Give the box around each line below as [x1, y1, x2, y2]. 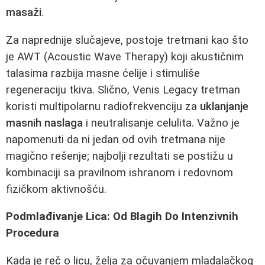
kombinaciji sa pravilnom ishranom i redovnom [6, 166, 233, 179]
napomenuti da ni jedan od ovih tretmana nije [6, 132, 225, 146]
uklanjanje [200, 99, 248, 113]
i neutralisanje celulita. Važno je [83, 116, 240, 130]
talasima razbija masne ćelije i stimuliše [6, 66, 200, 80]
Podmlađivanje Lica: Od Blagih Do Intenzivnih [6, 210, 238, 224]
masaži [6, 6, 41, 19]
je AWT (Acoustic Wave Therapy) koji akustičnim [6, 50, 244, 63]
